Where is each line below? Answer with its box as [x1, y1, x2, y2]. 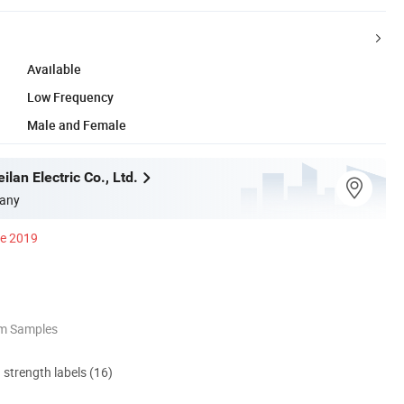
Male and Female [27, 115, 126, 133]
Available [27, 60, 81, 78]
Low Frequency [27, 87, 114, 106]
